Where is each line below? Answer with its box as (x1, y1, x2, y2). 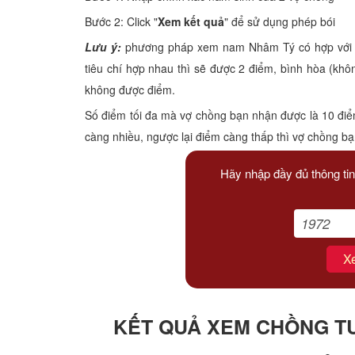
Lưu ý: (85, 38, 121, 55)
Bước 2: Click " (85, 13, 158, 29)
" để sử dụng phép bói (224, 13, 335, 29)
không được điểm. (85, 81, 175, 97)
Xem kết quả (158, 13, 224, 29)
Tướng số (16, 83, 70, 101)
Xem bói (16, 43, 62, 61)
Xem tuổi (16, 2, 65, 21)
